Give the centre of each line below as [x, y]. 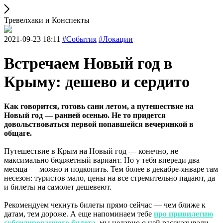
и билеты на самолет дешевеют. [58, 187]
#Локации [116, 39]
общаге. [18, 133]
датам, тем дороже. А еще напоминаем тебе [79, 214]
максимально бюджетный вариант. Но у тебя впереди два [102, 160]
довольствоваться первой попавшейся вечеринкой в [99, 124]
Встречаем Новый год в [88, 63]
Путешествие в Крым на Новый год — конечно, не [91, 151]
